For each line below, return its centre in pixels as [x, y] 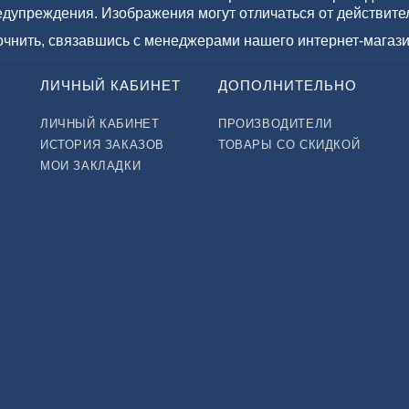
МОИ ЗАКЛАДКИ [91, 166]
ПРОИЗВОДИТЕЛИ [275, 124]
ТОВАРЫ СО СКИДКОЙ [289, 145]
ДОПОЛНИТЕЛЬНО [288, 85]
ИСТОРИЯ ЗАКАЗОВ [102, 145]
